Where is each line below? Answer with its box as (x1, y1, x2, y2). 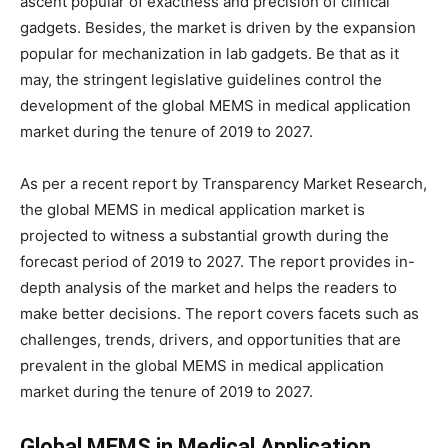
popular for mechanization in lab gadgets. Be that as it (20, 44, 399, 63)
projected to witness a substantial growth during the (20, 226, 389, 245)
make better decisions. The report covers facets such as (20, 304, 419, 323)
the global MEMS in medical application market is (20, 200, 365, 219)
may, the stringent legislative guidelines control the (20, 70, 382, 89)
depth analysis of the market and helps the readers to (20, 278, 397, 297)
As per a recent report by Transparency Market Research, (20, 174, 427, 193)
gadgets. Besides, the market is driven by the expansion (20, 18, 416, 37)
